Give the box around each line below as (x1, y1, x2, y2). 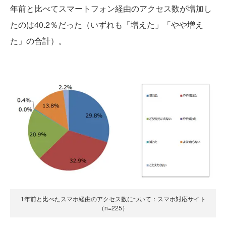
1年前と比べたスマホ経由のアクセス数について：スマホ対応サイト (20, 194, 206, 203)
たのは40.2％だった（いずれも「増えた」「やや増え (10, 18, 203, 30)
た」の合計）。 (10, 34, 67, 46)
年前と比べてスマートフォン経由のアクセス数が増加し (10, 2, 212, 14)
